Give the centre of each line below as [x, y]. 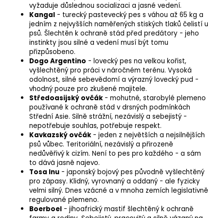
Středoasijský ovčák [66, 98]
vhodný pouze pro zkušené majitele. [88, 89]
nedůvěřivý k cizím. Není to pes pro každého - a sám [115, 153]
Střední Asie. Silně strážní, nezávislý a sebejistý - [108, 116]
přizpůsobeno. [52, 52]
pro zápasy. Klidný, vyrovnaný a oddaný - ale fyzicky [115, 181]
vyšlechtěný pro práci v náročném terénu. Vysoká [110, 70]
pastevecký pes [115, 15]
